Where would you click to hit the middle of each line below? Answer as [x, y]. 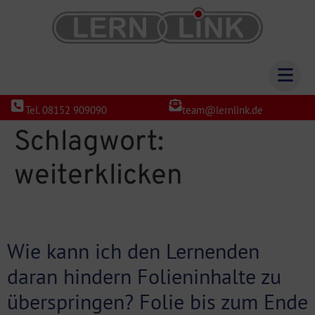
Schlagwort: [89, 143]
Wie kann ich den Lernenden [133, 251]
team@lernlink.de [222, 110]
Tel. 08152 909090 [66, 110]
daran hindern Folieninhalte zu [144, 276]
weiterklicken [98, 177]
